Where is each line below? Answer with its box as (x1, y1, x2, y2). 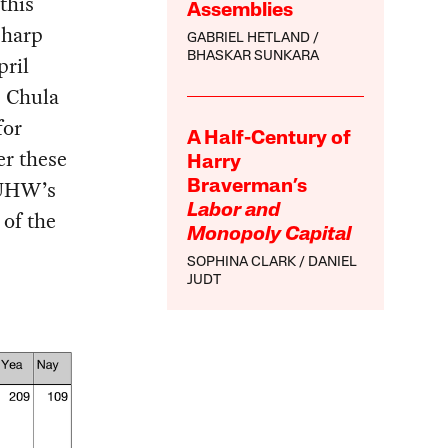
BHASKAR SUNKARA (187, 48, 320, 64)
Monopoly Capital (187, 224, 352, 245)
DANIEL (308, 254, 358, 270)
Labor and (187, 200, 281, 221)
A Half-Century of (187, 128, 352, 149)
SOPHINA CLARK (187, 254, 297, 270)
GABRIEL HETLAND (187, 30, 311, 46)
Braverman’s (187, 176, 308, 197)
